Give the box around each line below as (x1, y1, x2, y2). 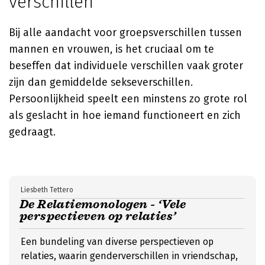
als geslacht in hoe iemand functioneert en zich (9, 109, 241, 122)
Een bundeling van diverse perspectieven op (21, 236, 214, 247)
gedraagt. (9, 125, 56, 138)
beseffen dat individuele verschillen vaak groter (9, 59, 243, 72)
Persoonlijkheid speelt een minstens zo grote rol (9, 92, 247, 105)
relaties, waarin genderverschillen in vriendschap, (21, 250, 238, 261)
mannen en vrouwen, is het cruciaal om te (9, 43, 214, 56)
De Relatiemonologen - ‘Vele (20, 197, 186, 212)
